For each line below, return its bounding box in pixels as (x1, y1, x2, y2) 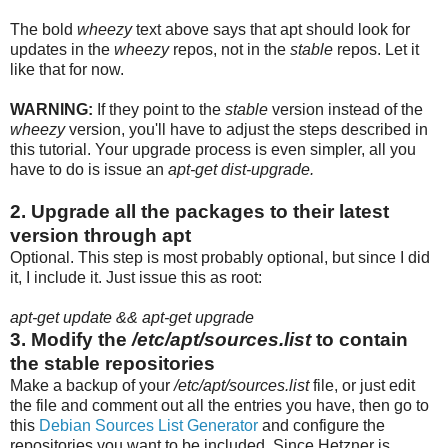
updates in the (10, 40, 114, 58)
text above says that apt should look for (132, 20, 410, 38)
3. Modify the (10, 328, 127, 350)
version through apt (10, 224, 191, 246)
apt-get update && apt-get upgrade (10, 308, 254, 326)
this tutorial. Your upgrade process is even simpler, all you (10, 140, 416, 158)
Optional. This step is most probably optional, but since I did (10, 248, 430, 266)
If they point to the (93, 100, 225, 118)
